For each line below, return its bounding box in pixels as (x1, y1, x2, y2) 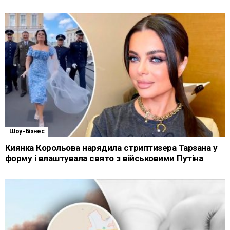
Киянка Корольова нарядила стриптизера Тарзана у (5, 143, 218, 154)
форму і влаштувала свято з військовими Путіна (5, 154, 203, 164)
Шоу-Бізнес (9, 128, 45, 136)
